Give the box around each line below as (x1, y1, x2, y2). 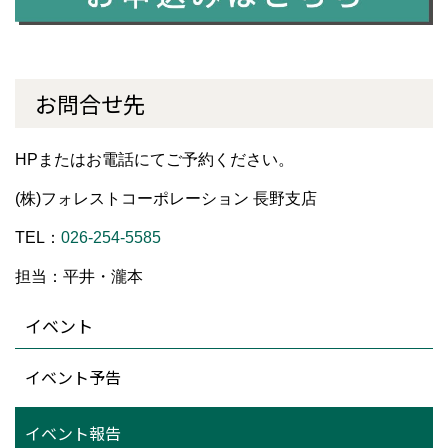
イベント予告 (25, 364, 121, 389)
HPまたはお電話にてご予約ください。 (15, 150, 294, 168)
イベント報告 (25, 420, 121, 445)
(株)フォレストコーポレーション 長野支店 (15, 189, 317, 207)
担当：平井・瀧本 (15, 267, 143, 285)
